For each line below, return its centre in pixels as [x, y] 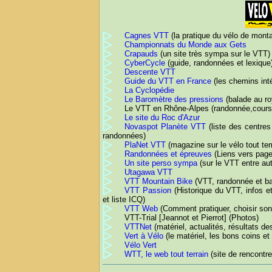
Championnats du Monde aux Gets [185, 45]
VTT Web [141, 209]
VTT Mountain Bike [158, 182]
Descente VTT [150, 72]
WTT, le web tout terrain [166, 254]
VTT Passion [148, 191]
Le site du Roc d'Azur [162, 118]
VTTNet [138, 227]
